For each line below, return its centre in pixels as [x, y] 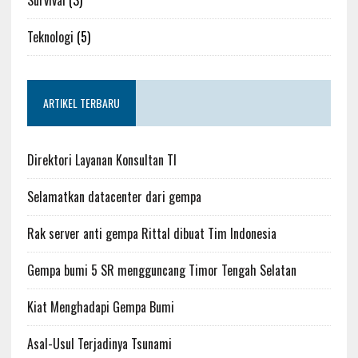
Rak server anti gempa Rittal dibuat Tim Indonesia [151, 233]
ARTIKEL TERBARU [81, 102]
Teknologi [50, 36]
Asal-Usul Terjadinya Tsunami [99, 343]
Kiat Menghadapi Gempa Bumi [100, 306]
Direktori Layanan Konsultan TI [101, 159]
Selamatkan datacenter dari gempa [114, 196]
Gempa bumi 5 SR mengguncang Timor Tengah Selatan [161, 270]
